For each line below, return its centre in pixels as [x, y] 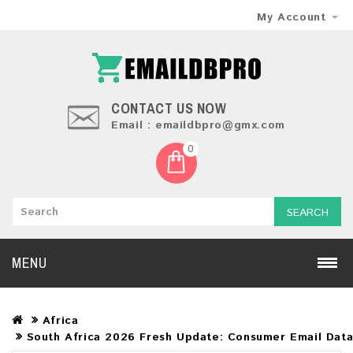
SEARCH [308, 213]
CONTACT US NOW [171, 108]
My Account [292, 17]
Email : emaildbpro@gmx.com [198, 125]
